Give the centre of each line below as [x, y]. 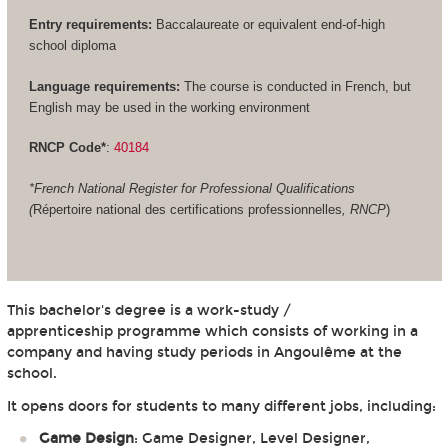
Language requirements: [104, 86]
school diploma [72, 46]
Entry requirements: [90, 25]
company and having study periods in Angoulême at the [204, 353]
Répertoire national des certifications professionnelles [187, 209]
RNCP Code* [67, 148]
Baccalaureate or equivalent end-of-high [268, 25]
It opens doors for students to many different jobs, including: [221, 406]
